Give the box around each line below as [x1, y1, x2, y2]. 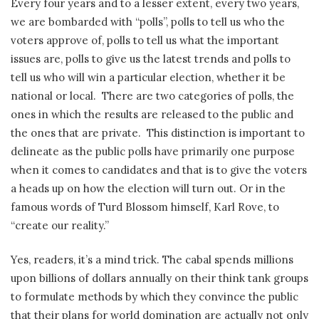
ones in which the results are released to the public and [11, 107, 293, 121]
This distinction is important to [147, 125, 305, 140]
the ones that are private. [11, 125, 141, 140]
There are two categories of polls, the [102, 88, 294, 103]
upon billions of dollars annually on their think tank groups [11, 271, 308, 286]
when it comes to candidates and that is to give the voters [11, 162, 307, 177]
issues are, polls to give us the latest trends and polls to [11, 51, 291, 66]
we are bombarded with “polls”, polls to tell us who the [11, 14, 285, 28]
